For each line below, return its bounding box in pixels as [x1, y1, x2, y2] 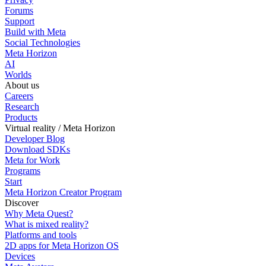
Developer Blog [5, 134, 65, 144]
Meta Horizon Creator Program [5, 187, 122, 198]
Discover [5, 198, 39, 208]
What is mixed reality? [5, 219, 88, 230]
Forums [5, 5, 33, 16]
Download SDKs [5, 144, 70, 155]
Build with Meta [5, 27, 66, 37]
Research [5, 102, 39, 112]
